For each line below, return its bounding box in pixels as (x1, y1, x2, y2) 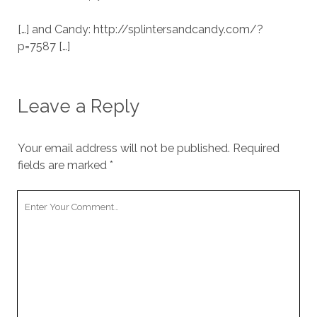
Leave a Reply (17, 96, 139, 117)
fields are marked (17, 158, 110, 173)
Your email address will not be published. (17, 142, 230, 156)
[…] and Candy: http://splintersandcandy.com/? (17, 23, 263, 37)
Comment (16, 209, 70, 223)
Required (232, 142, 279, 156)
